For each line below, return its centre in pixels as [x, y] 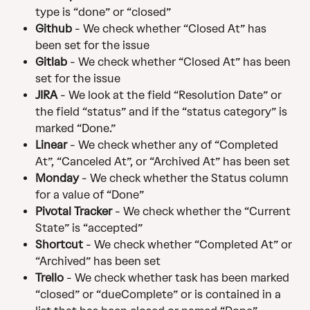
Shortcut [61, 245]
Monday [58, 179]
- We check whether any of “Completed [174, 145]
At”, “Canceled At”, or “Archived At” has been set [163, 162]
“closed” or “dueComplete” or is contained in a [159, 295]
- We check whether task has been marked [178, 278]
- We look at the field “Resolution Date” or [171, 95]
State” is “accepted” [89, 228]
